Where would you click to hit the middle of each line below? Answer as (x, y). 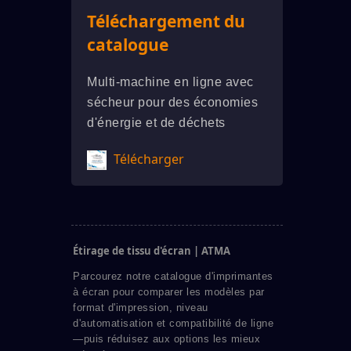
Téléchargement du (166, 21)
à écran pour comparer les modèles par (169, 292)
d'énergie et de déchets (156, 123)
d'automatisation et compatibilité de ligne (173, 324)
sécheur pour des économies (172, 102)
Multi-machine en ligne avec (170, 82)
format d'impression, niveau (141, 308)
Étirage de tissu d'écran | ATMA (152, 251)
